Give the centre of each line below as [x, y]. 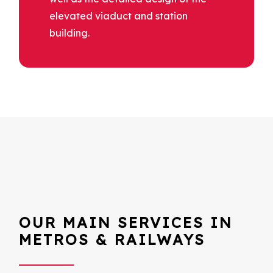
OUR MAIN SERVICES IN [126, 222]
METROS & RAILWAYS [112, 239]
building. [69, 33]
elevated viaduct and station [119, 16]
